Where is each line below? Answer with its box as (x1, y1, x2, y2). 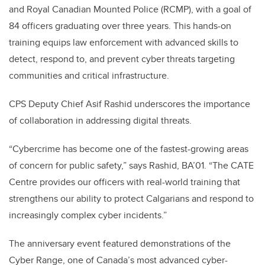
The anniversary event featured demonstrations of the (9, 237, 231, 251)
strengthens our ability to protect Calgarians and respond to (9, 192, 254, 206)
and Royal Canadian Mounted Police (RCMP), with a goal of (9, 2, 251, 17)
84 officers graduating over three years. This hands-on (9, 19, 231, 33)
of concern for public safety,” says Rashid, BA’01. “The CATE (9, 159, 254, 173)
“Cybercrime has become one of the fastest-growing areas (9, 142, 248, 156)
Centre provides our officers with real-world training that (9, 175, 240, 189)
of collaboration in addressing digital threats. (9, 114, 192, 128)
